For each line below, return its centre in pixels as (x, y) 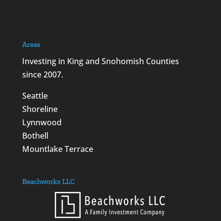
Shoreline (40, 109)
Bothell (35, 135)
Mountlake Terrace (57, 149)
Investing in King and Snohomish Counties (100, 61)
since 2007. (42, 74)
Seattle (35, 95)
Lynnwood (42, 122)
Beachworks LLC (48, 182)
